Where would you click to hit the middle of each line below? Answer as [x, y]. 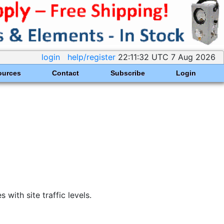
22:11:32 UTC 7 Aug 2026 [167, 57]
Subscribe [127, 73]
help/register [91, 57]
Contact [66, 73]
